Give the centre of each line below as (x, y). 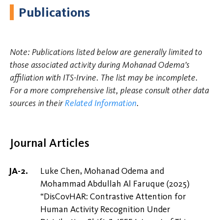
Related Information (101, 103)
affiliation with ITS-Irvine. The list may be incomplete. (104, 78)
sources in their (37, 103)
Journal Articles (50, 143)
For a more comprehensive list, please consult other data (110, 91)
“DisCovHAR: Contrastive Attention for (113, 197)
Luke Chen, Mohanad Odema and (102, 171)
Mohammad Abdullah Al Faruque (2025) (115, 184)
